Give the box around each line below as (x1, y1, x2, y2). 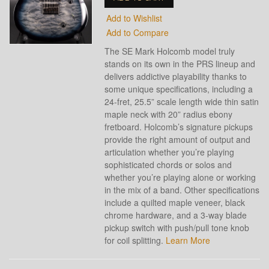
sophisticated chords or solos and (104, 159, 232, 171)
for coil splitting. (104, 234, 166, 246)
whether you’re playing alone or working (104, 171, 256, 183)
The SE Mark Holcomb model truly (104, 45, 235, 57)
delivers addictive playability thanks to (104, 70, 247, 82)
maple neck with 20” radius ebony (104, 108, 233, 120)
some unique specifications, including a (104, 83, 253, 95)
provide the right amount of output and (104, 133, 251, 145)
